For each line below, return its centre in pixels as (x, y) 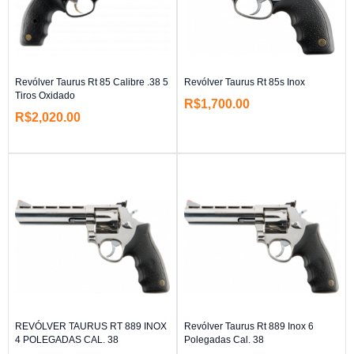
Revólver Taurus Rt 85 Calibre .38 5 (92, 82)
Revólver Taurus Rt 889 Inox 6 (249, 326)
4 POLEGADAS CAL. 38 (67, 339)
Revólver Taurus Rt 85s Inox (245, 82)
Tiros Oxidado (45, 95)
